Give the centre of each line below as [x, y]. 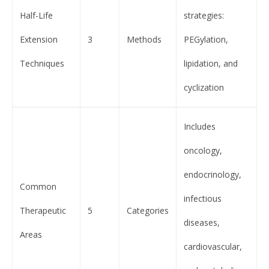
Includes [200, 126]
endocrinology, [213, 174]
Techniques [42, 63]
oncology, [203, 150]
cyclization [204, 87]
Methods [144, 39]
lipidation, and [211, 63]
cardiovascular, [213, 246]
